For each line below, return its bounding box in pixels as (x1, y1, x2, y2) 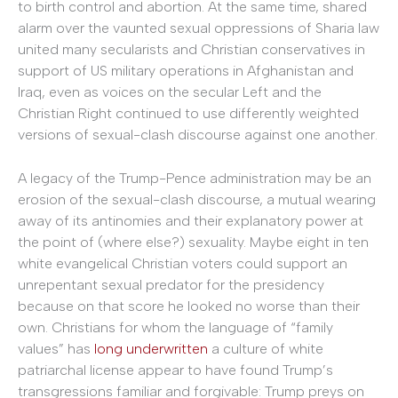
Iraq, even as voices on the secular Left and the (18, 83, 322, 100)
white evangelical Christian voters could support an (18, 255, 347, 273)
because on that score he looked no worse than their (18, 298, 360, 315)
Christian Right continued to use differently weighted (18, 104, 359, 122)
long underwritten (94, 340, 208, 358)
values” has (18, 340, 94, 358)
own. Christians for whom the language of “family (18, 319, 333, 337)
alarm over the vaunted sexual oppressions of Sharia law (18, 19, 379, 36)
